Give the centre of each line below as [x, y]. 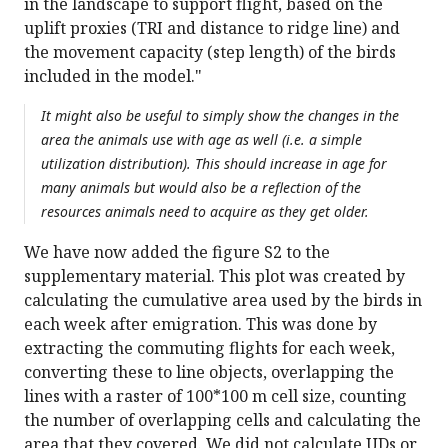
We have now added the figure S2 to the [177, 252]
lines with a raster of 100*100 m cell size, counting [215, 396]
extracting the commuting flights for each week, [209, 348]
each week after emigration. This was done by [200, 324]
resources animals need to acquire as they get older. [205, 212]
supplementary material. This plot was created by [214, 276]
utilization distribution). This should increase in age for [214, 164]
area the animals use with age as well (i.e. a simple [201, 140]
